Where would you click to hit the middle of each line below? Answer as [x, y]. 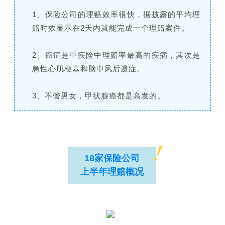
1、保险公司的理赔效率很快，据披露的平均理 [116, 15]
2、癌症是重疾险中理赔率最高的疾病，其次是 [116, 55]
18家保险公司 [112, 158]
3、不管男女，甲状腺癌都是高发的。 [98, 96]
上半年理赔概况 [112, 172]
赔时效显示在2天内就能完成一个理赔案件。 [110, 28]
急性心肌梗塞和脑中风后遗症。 [88, 69]
